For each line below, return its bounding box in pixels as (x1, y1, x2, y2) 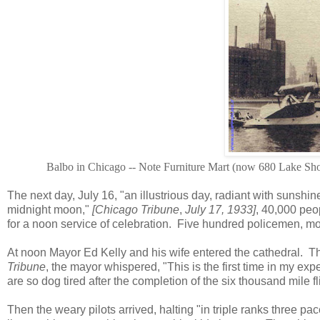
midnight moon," (7, 203, 92, 216)
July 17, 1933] (185, 203, 256, 216)
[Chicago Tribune (92, 203, 179, 216)
